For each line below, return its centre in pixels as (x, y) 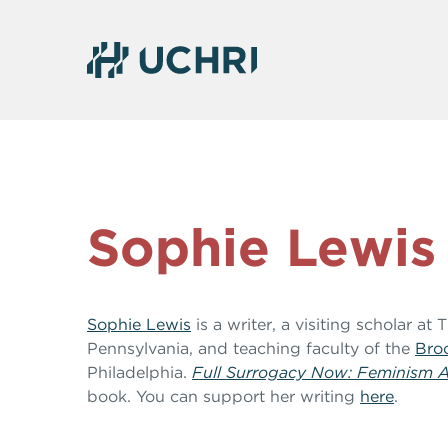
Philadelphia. (139, 372)
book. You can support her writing (223, 396)
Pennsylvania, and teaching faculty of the (251, 348)
